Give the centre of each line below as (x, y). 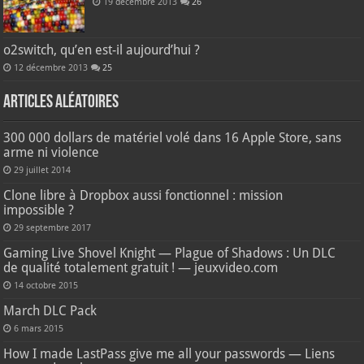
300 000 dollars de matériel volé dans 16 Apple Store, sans (173, 138)
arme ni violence (52, 153)
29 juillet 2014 (43, 171)
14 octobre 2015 (46, 286)
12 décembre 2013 (51, 68)
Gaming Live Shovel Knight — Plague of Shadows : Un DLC (170, 253)
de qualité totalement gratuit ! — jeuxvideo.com (141, 268)
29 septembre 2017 (53, 228)
